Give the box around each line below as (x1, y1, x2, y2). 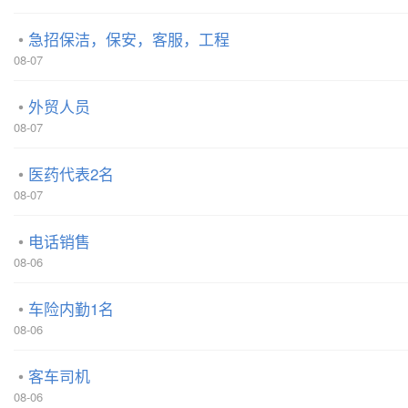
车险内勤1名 (28, 297, 114, 320)
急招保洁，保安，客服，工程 (28, 27, 229, 50)
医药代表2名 (28, 162, 114, 185)
